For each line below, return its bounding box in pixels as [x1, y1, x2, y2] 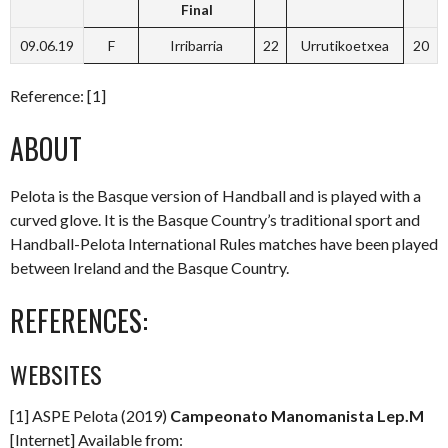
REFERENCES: [10, 300, 148, 341]
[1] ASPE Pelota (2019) [10, 406, 170, 425]
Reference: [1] [10, 86, 106, 105]
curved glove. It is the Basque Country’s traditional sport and [10, 210, 420, 229]
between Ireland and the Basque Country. [10, 258, 289, 277]
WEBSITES [10, 356, 102, 392]
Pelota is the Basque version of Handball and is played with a [10, 186, 421, 205]
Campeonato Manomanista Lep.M [170, 406, 424, 425]
